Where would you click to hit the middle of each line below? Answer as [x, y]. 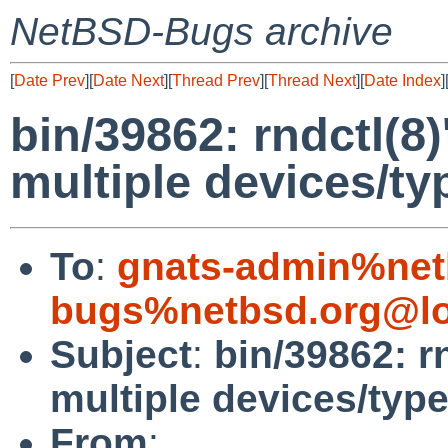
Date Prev [49, 80]
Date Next [128, 80]
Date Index [402, 80]
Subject [121, 354]
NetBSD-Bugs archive [201, 31]
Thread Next [312, 80]
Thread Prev [216, 80]
